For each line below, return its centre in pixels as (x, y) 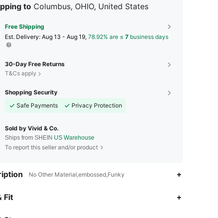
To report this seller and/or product (51, 147)
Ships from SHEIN (29, 138)
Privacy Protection (97, 106)
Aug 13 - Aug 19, (65, 37)
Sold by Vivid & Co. (32, 128)
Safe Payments (37, 106)
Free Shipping (25, 27)
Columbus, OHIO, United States (91, 7)
